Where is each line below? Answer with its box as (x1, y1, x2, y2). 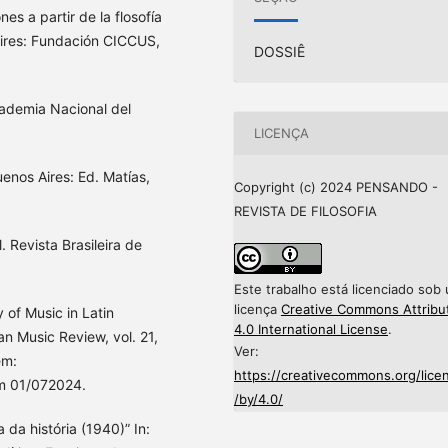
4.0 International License (234, 320, 388, 337)
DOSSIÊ (254, 42, 306, 60)
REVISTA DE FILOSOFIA (234, 202, 377, 219)
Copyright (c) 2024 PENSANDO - (234, 178, 438, 195)
